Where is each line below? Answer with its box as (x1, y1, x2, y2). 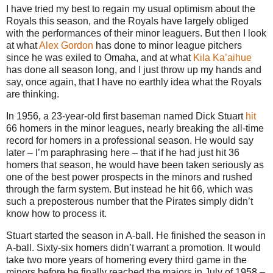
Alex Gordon (39, 40, 93, 51)
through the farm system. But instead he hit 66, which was (6, 184, 253, 195)
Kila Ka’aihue (193, 52, 252, 63)
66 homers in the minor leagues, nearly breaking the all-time (6, 123, 264, 134)
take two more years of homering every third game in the (6, 254, 247, 265)
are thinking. (6, 89, 59, 100)
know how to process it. (6, 208, 107, 219)
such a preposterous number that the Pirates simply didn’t (6, 196, 253, 207)
